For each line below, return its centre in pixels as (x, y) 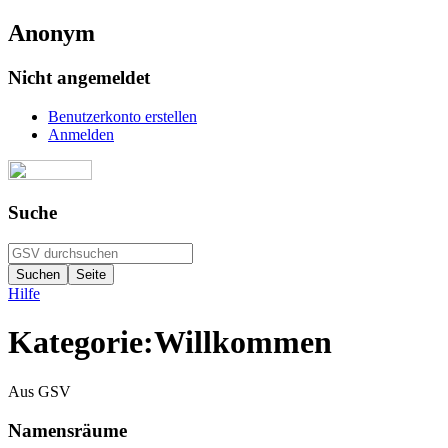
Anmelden (81, 134)
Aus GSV (39, 391)
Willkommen (243, 342)
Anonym (51, 32)
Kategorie (75, 342)
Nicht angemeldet (79, 77)
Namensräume (67, 430)
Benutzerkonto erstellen (122, 116)
